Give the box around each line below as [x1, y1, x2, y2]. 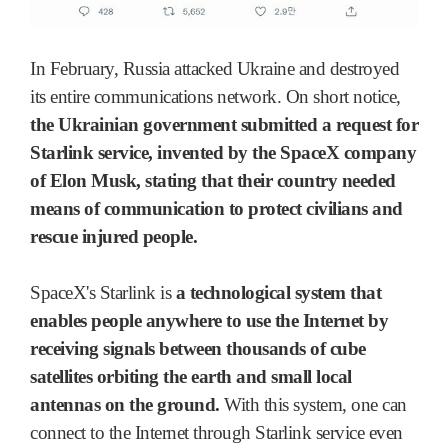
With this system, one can [219, 394, 407, 416]
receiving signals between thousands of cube [30, 338, 366, 360]
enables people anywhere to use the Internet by [30, 310, 388, 332]
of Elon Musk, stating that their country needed [30, 170, 396, 192]
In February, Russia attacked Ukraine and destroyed [30, 58, 399, 80]
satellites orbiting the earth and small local [30, 366, 352, 388]
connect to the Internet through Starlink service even [30, 422, 403, 444]
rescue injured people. [30, 226, 197, 248]
